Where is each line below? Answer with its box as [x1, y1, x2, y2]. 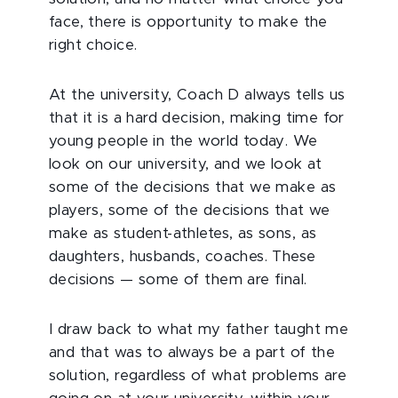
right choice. [49, 38, 138, 52]
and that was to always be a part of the [49, 346, 336, 360]
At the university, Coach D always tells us [49, 88, 346, 102]
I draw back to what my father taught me [49, 322, 349, 337]
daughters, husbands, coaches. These [49, 250, 316, 264]
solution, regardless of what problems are [49, 369, 347, 383]
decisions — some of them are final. [49, 273, 307, 287]
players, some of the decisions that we [49, 203, 330, 218]
